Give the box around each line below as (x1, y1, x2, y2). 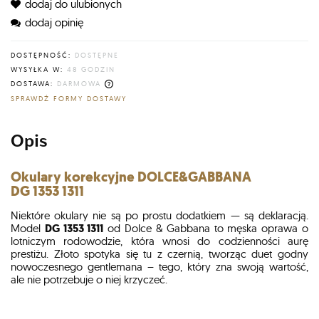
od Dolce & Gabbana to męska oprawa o (103, 221, 309, 235)
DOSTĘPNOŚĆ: (11, 51, 71, 60)
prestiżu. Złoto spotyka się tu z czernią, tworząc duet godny (11, 246, 308, 261)
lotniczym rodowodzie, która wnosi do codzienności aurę (11, 234, 308, 248)
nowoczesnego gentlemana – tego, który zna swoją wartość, (11, 259, 308, 273)
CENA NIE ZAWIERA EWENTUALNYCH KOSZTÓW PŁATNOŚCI (21, 89, 263, 99)
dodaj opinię (25, 16, 83, 29)
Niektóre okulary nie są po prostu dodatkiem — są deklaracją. (11, 208, 308, 222)
